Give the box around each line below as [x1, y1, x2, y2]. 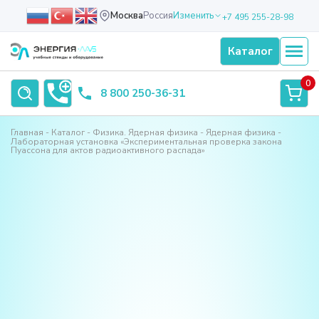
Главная [11, 127, 43, 138]
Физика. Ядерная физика [93, 127, 198, 138]
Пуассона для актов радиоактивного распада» [11, 145, 205, 156]
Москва [110, 9, 143, 22]
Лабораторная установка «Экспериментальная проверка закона [11, 136, 282, 147]
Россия [142, 9, 173, 22]
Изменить [172, 9, 214, 22]
